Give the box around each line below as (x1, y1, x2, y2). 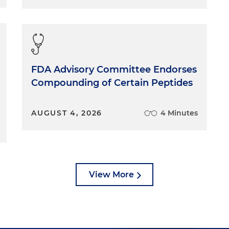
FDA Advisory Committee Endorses (31, 64, 197, 76)
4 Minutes (160, 108, 198, 118)
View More (89, 169, 134, 179)
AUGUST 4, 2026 (31, 108, 103, 118)
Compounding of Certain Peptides (31, 77, 193, 89)
